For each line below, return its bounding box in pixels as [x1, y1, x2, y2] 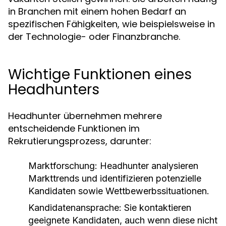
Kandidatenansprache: [28, 202, 122, 213]
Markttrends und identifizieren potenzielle [28, 173, 201, 184]
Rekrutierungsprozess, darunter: [8, 135, 151, 147]
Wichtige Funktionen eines [8, 65, 192, 84]
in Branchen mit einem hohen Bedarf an [8, 5, 186, 18]
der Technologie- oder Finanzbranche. [8, 30, 180, 43]
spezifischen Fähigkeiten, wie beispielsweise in [8, 18, 215, 30]
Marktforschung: [28, 160, 97, 171]
